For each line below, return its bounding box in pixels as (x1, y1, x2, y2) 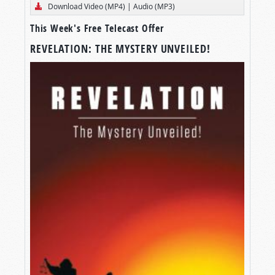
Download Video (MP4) (48, 1, 125, 12)
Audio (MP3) (133, 1, 175, 12)
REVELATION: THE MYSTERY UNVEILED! (30, 41, 211, 57)
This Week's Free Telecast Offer (30, 21, 164, 36)
